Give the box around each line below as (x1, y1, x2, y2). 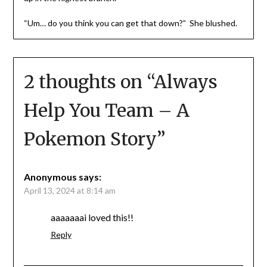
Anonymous (23, 170, 77, 182)
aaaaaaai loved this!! (50, 211, 133, 223)
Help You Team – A (23, 98, 190, 122)
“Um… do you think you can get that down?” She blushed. (23, 17, 237, 28)
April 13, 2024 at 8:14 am (23, 185, 116, 195)
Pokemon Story (23, 127, 157, 150)
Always (153, 70, 218, 93)
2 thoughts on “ (23, 70, 154, 93)
